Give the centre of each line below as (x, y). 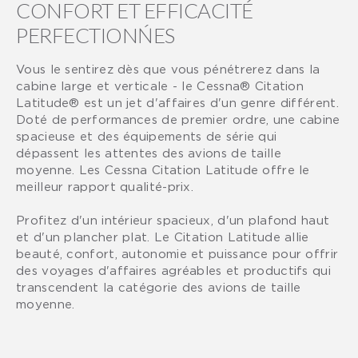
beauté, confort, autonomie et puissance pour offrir (177, 253)
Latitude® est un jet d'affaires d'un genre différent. (177, 102)
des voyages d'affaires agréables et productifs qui (173, 270)
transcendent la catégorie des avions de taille (159, 286)
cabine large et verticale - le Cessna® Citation (160, 85)
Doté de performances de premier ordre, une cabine (178, 119)
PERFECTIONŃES (95, 35)
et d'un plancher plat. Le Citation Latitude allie (163, 236)
